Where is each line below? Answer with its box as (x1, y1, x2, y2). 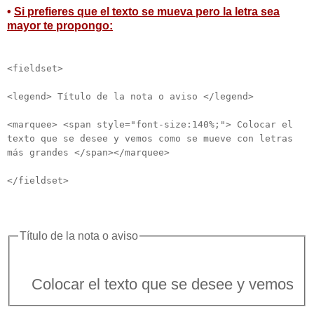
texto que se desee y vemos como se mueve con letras (7, 132, 293, 144)
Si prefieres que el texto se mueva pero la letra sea (14, 5, 280, 18)
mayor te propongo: (7, 19, 113, 32)
